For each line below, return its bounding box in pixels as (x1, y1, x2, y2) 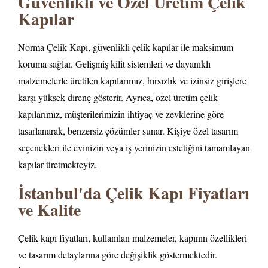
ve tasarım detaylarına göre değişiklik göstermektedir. (18, 248, 217, 261)
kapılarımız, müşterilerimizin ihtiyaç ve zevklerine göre (18, 108, 224, 121)
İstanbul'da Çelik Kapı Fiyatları (18, 180, 249, 205)
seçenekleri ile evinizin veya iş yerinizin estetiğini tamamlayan (18, 141, 250, 154)
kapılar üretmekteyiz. (18, 158, 97, 171)
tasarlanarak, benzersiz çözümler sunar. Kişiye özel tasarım (18, 124, 238, 138)
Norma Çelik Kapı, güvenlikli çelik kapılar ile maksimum (18, 41, 233, 54)
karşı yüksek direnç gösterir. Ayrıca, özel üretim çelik (18, 91, 218, 104)
